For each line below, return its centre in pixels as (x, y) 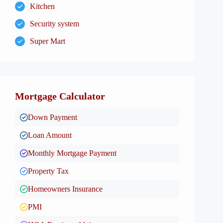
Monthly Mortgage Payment (72, 153)
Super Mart (48, 41)
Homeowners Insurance (65, 189)
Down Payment (53, 117)
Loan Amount (50, 135)
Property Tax (48, 171)
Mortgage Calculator (60, 96)
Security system (55, 24)
